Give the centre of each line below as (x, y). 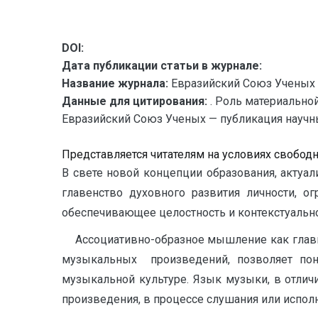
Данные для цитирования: (136, 101)
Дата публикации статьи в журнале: (162, 66)
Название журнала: (115, 83)
